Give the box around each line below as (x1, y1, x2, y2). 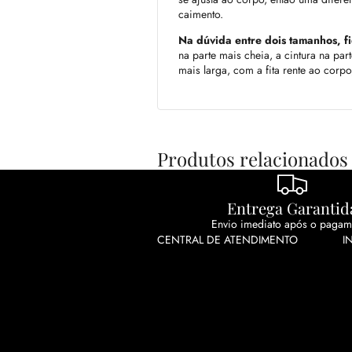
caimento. (178, 6, 223, 23)
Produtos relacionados (157, 146, 348, 172)
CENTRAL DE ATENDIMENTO (157, 232, 298, 248)
